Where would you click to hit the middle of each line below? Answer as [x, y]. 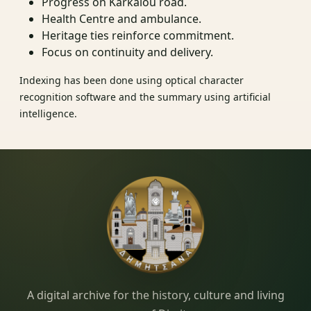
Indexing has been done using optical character [132, 80]
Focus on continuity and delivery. [127, 52]
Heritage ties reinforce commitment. [138, 35]
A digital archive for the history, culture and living [155, 295]
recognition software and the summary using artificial [145, 96]
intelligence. [48, 113]
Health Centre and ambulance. [121, 18]
